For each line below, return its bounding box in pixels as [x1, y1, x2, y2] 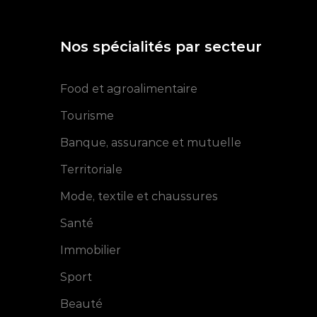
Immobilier [60, 243, 122, 258]
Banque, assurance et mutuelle [60, 136, 242, 150]
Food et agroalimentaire [60, 82, 198, 96]
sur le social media [28, 207, 117, 219]
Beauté [60, 297, 103, 311]
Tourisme [60, 109, 115, 123]
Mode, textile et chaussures [60, 190, 219, 204]
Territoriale [60, 163, 123, 177]
